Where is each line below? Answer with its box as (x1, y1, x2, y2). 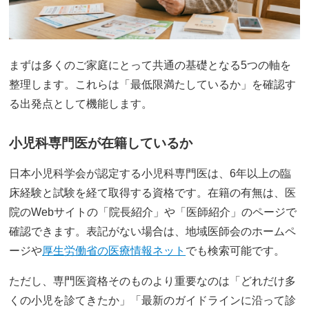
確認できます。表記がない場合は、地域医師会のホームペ (9, 225, 297, 237)
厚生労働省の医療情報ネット (42, 244, 186, 257)
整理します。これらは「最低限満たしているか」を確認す (9, 78, 297, 90)
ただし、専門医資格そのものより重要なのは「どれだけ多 (9, 275, 297, 287)
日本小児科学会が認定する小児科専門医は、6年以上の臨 (9, 167, 292, 179)
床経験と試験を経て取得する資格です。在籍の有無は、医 (9, 186, 297, 199)
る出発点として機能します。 (9, 97, 153, 110)
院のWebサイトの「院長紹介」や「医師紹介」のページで (9, 206, 297, 218)
